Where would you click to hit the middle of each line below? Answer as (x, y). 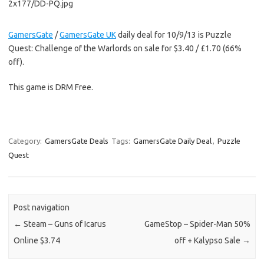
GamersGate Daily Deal (172, 141)
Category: (26, 141)
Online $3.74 (37, 241)
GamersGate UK (88, 35)
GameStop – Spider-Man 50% (197, 224)
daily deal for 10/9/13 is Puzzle (174, 35)
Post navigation (42, 208)
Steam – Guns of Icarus (64, 224)
